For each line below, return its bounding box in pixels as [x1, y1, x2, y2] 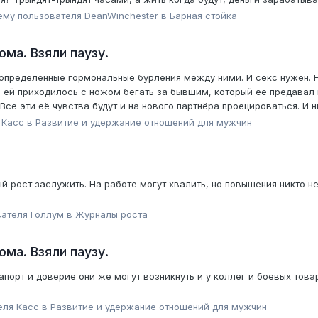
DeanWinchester [84, 9, 158, 21]
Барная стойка [170, 9, 237, 21]
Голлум [31, 208, 64, 220]
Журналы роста [75, 208, 148, 220]
